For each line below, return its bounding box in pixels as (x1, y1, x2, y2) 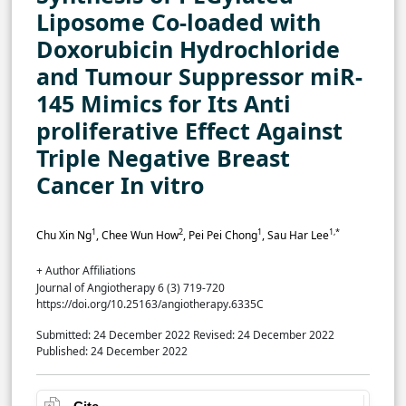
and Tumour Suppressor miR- (36, 60, 362, 92)
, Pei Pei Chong (183, 227, 257, 243)
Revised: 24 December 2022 (193, 326, 337, 343)
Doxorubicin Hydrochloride (36, 33, 340, 64)
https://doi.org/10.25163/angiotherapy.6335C (36, 295, 264, 312)
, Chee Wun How (96, 227, 179, 243)
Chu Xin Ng (36, 227, 92, 243)
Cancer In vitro (36, 169, 204, 200)
